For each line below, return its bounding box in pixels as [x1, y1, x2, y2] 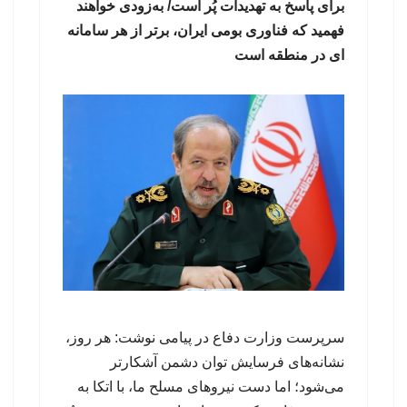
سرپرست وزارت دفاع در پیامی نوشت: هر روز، [65, 330, 344, 346]
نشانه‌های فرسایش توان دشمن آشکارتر [110, 354, 344, 371]
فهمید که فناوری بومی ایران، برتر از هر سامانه [67, 23, 344, 39]
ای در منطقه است [234, 47, 344, 64]
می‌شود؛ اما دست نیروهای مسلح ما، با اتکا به [77, 379, 344, 395]
